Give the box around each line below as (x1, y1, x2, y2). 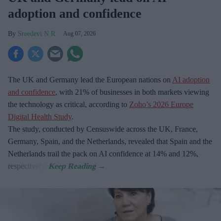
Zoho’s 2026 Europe (129, 100, 193, 109)
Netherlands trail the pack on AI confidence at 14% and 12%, (8, 149, 198, 158)
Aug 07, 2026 (63, 30, 96, 37)
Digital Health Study (8, 112, 72, 121)
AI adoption (172, 75, 210, 84)
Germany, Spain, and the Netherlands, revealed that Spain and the (8, 137, 212, 146)
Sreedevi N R (18, 30, 55, 38)
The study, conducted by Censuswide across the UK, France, (8, 125, 198, 134)
